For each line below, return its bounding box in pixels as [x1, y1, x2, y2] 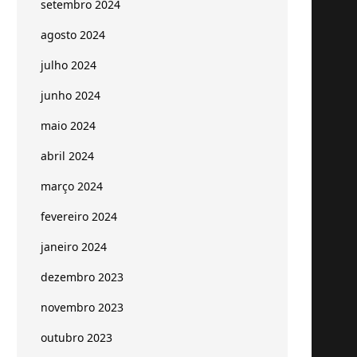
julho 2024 [41, 57, 96, 73]
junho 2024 [41, 88, 100, 103]
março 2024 [41, 178, 103, 194]
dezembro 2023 [41, 269, 124, 284]
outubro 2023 [41, 330, 112, 345]
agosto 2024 [41, 27, 105, 42]
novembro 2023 [41, 300, 124, 315]
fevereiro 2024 [41, 209, 117, 224]
